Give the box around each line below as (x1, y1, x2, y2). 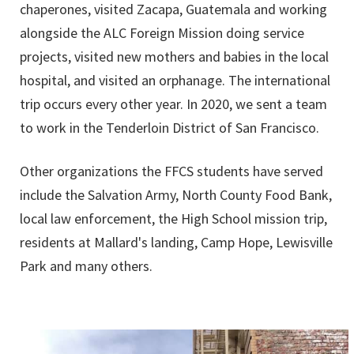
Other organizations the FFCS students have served (20, 162, 323, 181)
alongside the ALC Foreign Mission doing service (20, 24, 304, 43)
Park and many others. (20, 257, 153, 276)
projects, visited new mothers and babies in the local (20, 47, 329, 66)
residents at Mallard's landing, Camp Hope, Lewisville (20, 233, 333, 252)
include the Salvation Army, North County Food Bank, (20, 186, 332, 205)
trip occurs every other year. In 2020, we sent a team (20, 95, 327, 114)
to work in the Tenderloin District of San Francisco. (20, 119, 319, 137)
